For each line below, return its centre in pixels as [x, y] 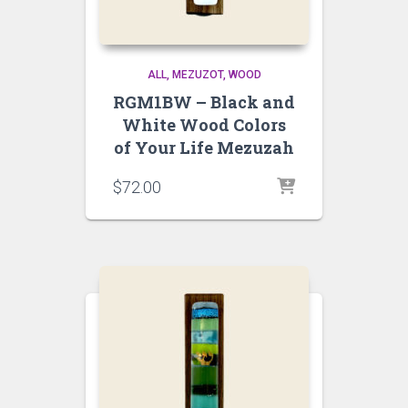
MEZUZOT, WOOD [216, 75]
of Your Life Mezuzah [204, 148]
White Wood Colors [204, 125]
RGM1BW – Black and [204, 102]
